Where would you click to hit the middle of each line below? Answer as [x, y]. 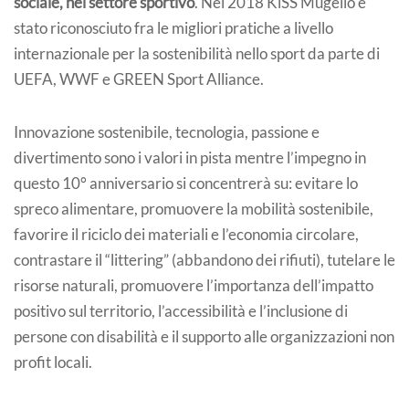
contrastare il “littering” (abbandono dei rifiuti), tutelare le [204, 260]
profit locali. [53, 362]
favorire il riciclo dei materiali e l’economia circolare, [186, 234]
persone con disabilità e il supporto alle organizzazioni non [204, 336]
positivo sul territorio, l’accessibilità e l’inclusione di [181, 311]
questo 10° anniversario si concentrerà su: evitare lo [186, 183]
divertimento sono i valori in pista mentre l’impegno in [190, 157]
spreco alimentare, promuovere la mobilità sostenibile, [194, 209]
